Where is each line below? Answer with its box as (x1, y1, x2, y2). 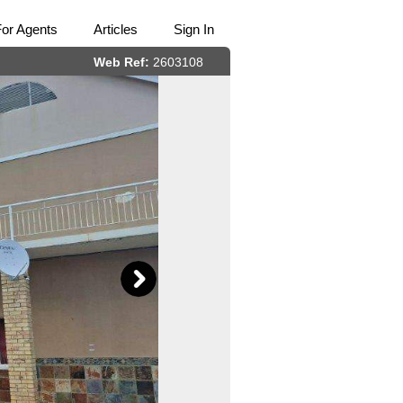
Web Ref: (94, 55, 149, 69)
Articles (94, 22, 138, 37)
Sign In (174, 22, 214, 37)
